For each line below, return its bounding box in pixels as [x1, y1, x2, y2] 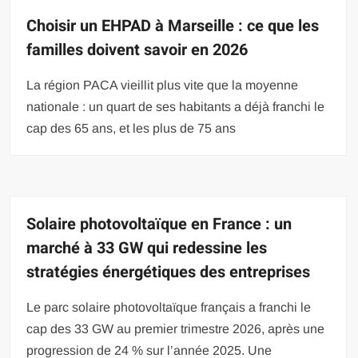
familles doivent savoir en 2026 [26, 38, 249, 62]
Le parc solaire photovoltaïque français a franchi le [26, 300, 312, 314]
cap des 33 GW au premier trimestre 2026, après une [26, 321, 325, 336]
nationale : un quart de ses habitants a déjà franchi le [26, 99, 325, 113]
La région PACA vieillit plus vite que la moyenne [26, 78, 299, 92]
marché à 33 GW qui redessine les [26, 236, 268, 260]
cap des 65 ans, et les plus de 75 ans [26, 121, 237, 135]
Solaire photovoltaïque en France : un [26, 212, 292, 236]
